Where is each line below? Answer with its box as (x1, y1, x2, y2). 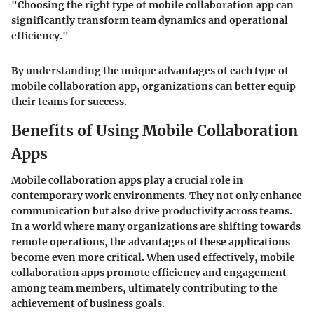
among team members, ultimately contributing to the (11, 282, 278, 295)
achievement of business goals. (11, 297, 165, 310)
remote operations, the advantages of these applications (11, 235, 290, 249)
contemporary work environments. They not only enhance (11, 189, 302, 203)
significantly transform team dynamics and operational (11, 13, 288, 27)
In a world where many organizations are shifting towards (11, 220, 301, 233)
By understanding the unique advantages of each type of (11, 64, 289, 77)
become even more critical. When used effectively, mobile (11, 251, 295, 264)
